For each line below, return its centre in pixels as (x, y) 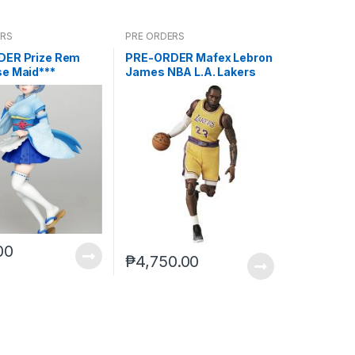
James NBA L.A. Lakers (191, 72)
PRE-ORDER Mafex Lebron (199, 58)
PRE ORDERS (155, 36)
